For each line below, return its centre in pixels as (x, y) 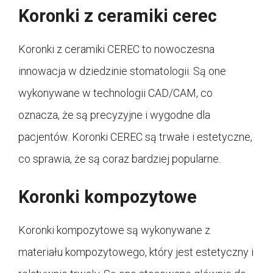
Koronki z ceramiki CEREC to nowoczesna (116, 49)
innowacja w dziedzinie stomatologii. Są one (122, 71)
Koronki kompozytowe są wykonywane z (114, 230)
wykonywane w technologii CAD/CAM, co (115, 93)
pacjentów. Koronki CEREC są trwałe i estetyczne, (135, 137)
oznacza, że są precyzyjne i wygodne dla (114, 115)
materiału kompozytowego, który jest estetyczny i (136, 252)
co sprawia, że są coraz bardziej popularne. (119, 159)
